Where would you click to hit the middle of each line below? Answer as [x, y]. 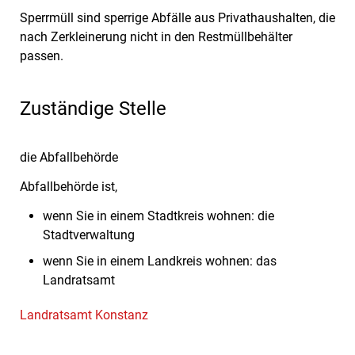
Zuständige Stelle [93, 108]
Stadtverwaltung [88, 235]
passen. [42, 55]
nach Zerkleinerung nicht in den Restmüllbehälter [156, 36]
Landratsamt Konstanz [84, 315]
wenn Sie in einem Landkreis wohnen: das [159, 261]
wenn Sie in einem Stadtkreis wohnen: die [158, 216]
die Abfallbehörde [69, 157]
